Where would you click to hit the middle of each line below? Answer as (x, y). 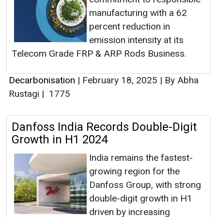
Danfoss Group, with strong (145, 185)
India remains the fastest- (141, 158)
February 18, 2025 (120, 80)
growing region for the (134, 171)
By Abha (180, 80)
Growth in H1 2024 (60, 140)
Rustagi (25, 94)
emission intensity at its (136, 40)
